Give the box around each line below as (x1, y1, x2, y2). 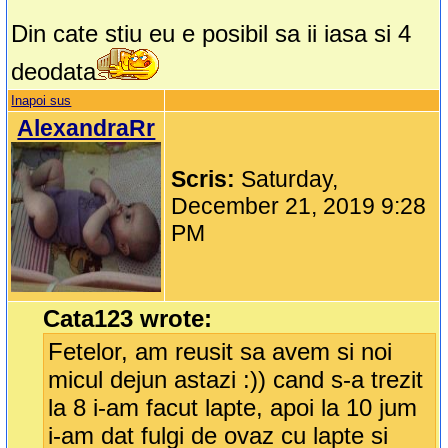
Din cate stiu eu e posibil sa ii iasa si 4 (11, 20, 412, 48)
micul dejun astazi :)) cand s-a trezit (48, 366, 424, 394)
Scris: (171, 166, 242, 193)
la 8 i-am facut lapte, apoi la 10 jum (48, 394, 418, 422)
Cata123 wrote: (43, 305, 213, 333)
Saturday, (241, 166, 339, 193)
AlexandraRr (17, 115, 156, 142)
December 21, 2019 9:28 (171, 193, 427, 220)
